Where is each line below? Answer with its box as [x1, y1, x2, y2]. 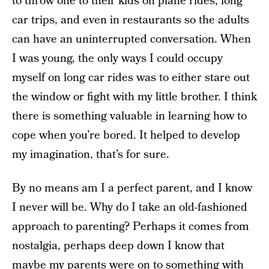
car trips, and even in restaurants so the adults [12, 12, 249, 28]
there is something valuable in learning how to [12, 108, 247, 124]
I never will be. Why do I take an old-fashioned [12, 199, 247, 216]
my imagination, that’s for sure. [12, 147, 169, 163]
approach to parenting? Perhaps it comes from [12, 219, 249, 235]
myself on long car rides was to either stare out [12, 70, 250, 86]
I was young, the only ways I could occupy [12, 50, 223, 67]
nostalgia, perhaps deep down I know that [12, 238, 225, 254]
